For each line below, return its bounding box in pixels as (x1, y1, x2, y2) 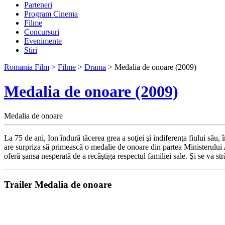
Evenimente (24, 36, 62, 45)
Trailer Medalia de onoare (4, 179, 111, 190)
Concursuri (24, 27, 59, 36)
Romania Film (4, 62, 49, 71)
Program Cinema (24, 9, 78, 18)
